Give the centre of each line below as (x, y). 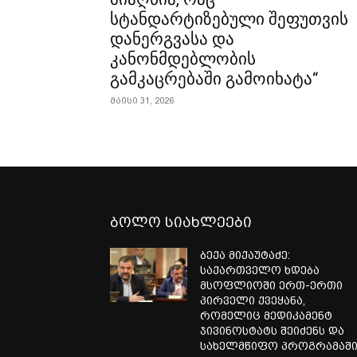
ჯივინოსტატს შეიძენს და (273, 330)
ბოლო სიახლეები (181, 222)
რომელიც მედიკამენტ (267, 315)
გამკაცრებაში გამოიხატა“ (214, 78)
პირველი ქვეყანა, (253, 300)
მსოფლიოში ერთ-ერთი (272, 285)
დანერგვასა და (172, 39)
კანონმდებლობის (183, 59)
